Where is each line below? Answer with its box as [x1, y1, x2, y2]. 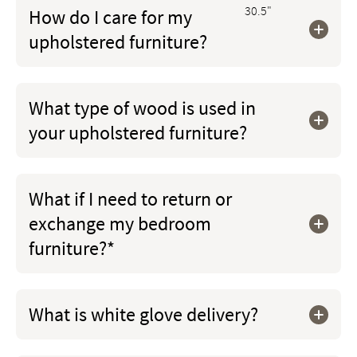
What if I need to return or [29, 186, 232, 211]
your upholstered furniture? [29, 120, 247, 145]
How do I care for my [29, 5, 192, 29]
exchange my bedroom [29, 211, 211, 236]
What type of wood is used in [29, 96, 256, 120]
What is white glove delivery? [29, 302, 258, 327]
